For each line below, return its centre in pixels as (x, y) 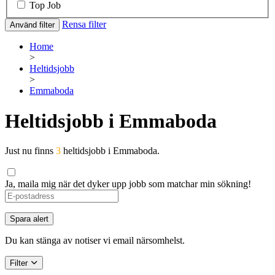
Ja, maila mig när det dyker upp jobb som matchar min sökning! (128, 184)
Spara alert (29, 219)
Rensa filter (84, 25)
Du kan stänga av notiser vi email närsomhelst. (95, 241)
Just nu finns (30, 151)
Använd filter (32, 25)
